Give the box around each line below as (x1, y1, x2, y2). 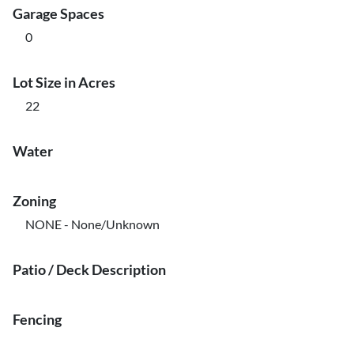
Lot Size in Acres (13, 73, 115, 91)
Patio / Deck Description (13, 261, 166, 278)
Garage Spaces (13, 5, 104, 22)
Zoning (13, 192, 56, 209)
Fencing (13, 311, 62, 328)
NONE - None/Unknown (25, 217, 160, 232)
